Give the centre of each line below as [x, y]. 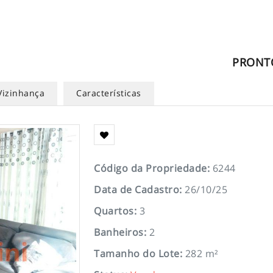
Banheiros [119, 232]
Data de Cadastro [136, 190]
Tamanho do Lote [137, 253]
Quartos [114, 211]
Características [109, 93]
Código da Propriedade [151, 168]
